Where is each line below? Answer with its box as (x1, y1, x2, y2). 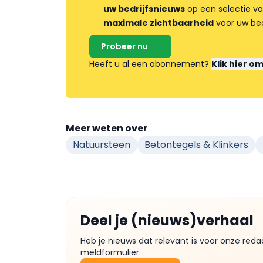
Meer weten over (66, 121, 147, 135)
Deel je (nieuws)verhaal (80, 210, 254, 230)
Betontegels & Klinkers (144, 137, 248, 151)
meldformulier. (80, 246, 141, 258)
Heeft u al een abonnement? (89, 58, 211, 70)
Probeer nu (101, 40, 148, 52)
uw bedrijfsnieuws (103, 2, 185, 15)
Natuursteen (73, 137, 130, 151)
